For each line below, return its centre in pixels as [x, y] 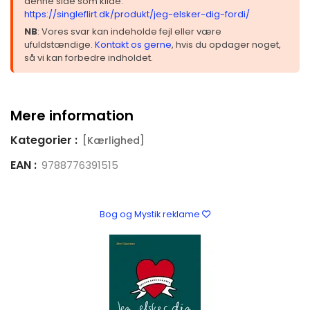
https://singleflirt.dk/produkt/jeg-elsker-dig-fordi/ [137, 14]
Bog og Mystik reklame [151, 214]
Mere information [72, 115]
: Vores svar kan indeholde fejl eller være [129, 31]
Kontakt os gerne [133, 44]
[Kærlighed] [113, 140]
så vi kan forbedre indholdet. [89, 57]
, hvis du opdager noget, [226, 44]
